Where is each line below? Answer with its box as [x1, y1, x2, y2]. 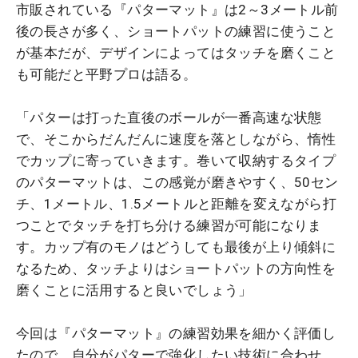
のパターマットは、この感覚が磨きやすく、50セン [16, 174, 339, 191]
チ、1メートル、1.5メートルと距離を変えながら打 [16, 196, 336, 213]
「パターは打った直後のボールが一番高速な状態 [16, 109, 322, 126]
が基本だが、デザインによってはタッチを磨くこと [16, 45, 336, 62]
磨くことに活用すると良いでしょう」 [16, 282, 253, 299]
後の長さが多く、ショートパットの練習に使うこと [16, 23, 336, 40]
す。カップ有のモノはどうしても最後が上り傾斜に [16, 239, 336, 256]
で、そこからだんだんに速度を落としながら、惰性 [16, 131, 336, 148]
